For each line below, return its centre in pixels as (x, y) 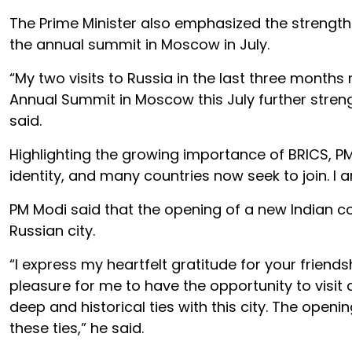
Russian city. (52, 231)
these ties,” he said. (77, 328)
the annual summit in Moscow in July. (139, 44)
